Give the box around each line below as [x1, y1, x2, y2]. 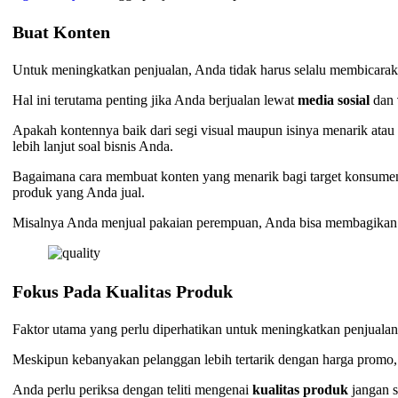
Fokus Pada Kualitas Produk [12, 282, 234, 302]
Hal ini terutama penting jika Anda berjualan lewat [12, 92, 298, 108]
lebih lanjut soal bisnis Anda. [12, 139, 174, 155]
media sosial [298, 92, 374, 108]
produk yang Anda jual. [12, 185, 146, 201]
